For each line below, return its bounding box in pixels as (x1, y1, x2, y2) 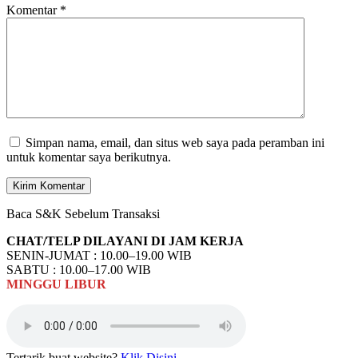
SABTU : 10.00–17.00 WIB (6, 262, 151, 276)
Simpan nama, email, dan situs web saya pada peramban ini (26, 135, 324, 149)
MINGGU (6, 276, 65, 291)
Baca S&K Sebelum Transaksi (6, 206, 160, 221)
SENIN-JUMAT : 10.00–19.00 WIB (6, 248, 192, 262)
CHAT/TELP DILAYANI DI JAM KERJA (6, 233, 244, 248)
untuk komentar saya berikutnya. (6, 149, 171, 164)
